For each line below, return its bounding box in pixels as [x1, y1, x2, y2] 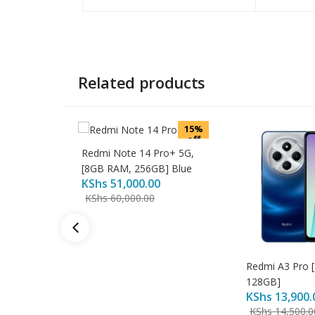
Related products [78, 72, 206, 93]
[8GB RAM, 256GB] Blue [82, 162, 192, 176]
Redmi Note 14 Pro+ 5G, [82, 146, 194, 160]
